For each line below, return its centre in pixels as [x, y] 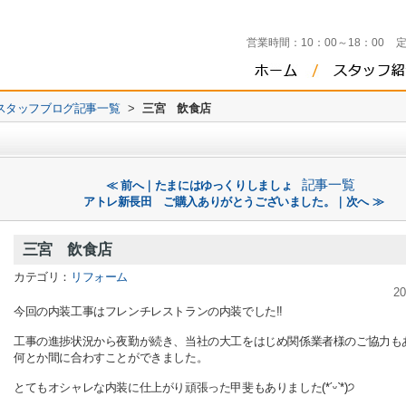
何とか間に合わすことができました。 [111, 358]
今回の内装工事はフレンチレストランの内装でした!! [149, 311]
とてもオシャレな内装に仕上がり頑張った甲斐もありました [168, 387]
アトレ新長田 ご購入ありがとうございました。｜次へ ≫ [233, 202]
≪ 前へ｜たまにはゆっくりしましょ [199, 185]
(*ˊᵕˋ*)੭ [338, 387]
